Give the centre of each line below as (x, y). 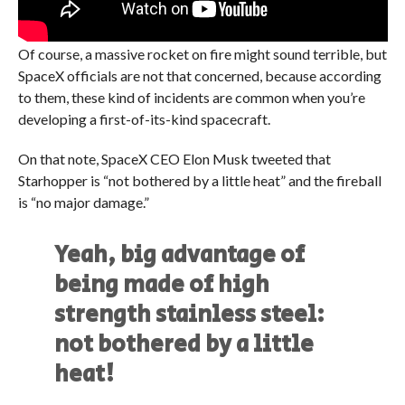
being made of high (162, 285)
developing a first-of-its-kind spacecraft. (144, 118)
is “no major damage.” (83, 202)
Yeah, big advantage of (180, 255)
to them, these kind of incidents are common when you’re (191, 97)
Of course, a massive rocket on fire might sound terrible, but (202, 53)
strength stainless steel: (190, 315)
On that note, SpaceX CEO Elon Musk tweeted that (174, 158)
